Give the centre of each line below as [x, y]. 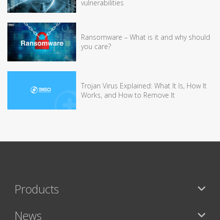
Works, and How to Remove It [128, 95]
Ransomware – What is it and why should [146, 37]
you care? [96, 47]
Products [37, 189]
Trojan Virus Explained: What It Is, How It [144, 85]
